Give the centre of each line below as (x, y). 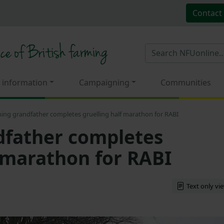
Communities (186, 82)
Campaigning (104, 82)
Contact (207, 13)
